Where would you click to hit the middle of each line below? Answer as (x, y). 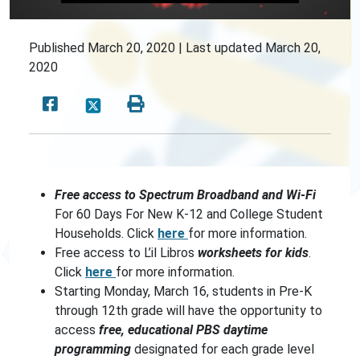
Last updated (224, 48)
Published (57, 48)
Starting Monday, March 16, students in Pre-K (183, 291)
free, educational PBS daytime (182, 330)
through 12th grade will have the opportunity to (188, 311)
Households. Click (106, 233)
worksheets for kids (253, 253)
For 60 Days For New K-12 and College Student (189, 214)
